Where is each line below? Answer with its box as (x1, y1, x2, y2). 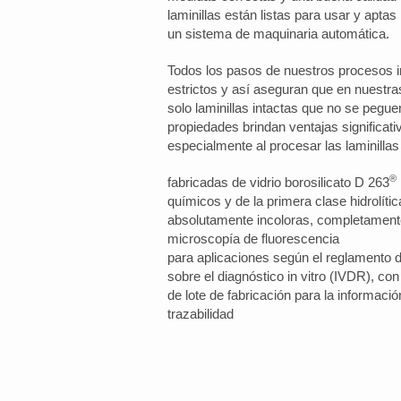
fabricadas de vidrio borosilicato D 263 (167, 175, 390, 190)
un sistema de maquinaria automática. (167, 26, 390, 41)
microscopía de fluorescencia (167, 231, 340, 246)
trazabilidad (167, 306, 235, 321)
